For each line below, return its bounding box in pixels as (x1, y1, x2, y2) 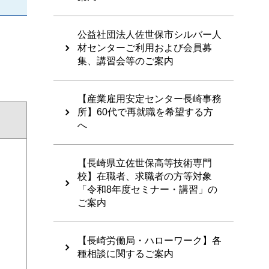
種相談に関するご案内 (77, 249, 174, 259)
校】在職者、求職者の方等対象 (77, 171, 212, 182)
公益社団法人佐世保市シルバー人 (77, 29, 222, 40)
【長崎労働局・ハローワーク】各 (77, 235, 222, 246)
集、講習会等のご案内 (77, 56, 174, 67)
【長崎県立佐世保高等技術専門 (77, 158, 212, 169)
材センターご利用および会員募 (77, 43, 212, 53)
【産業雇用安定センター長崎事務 (77, 94, 222, 104)
